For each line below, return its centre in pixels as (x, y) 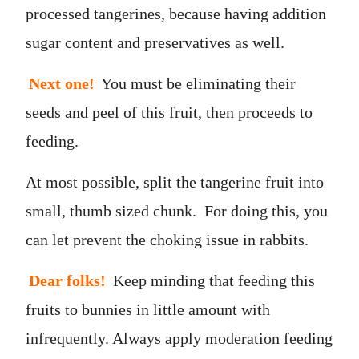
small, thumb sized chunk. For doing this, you (177, 210)
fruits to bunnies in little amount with (148, 309)
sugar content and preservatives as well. (155, 42)
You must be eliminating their (197, 83)
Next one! (62, 83)
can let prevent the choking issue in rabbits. (167, 239)
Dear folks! (67, 280)
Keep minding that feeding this (212, 280)
